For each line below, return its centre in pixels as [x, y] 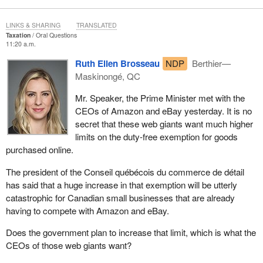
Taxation [18, 35]
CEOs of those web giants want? [68, 245]
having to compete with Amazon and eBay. [87, 210]
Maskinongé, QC [107, 76]
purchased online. [39, 150]
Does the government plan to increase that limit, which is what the [131, 232]
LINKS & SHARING [33, 25]
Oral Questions [56, 35]
